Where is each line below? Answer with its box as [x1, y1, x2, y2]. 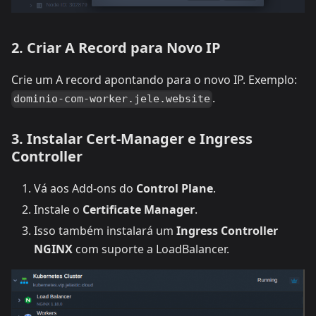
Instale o [34, 201, 83, 217]
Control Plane [136, 180, 213, 196]
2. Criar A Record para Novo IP [11, 38, 221, 58]
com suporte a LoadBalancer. [73, 241, 229, 257]
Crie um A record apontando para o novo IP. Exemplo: [11, 72, 297, 88]
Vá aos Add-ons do [34, 180, 136, 196]
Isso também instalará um [34, 222, 176, 238]
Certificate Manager [83, 201, 195, 217]
